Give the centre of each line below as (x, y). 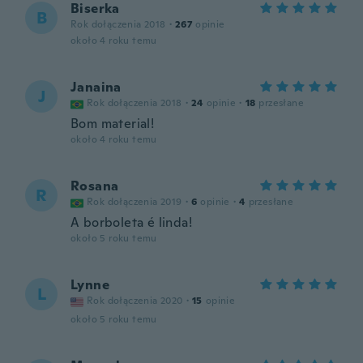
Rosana (95, 186)
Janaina (96, 87)
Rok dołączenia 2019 (135, 202)
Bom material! (113, 124)
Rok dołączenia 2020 (135, 301)
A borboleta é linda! (131, 222)
